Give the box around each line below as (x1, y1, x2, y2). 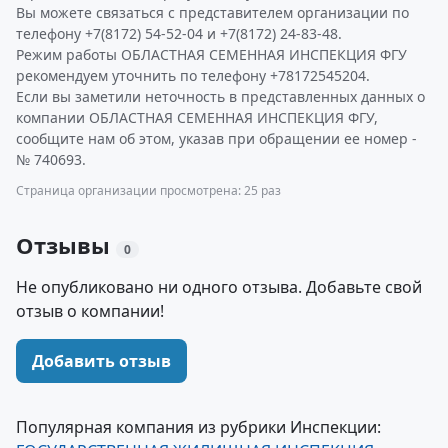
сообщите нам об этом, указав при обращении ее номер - (16, 129, 417, 148)
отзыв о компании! (16, 300, 164, 322)
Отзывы (16, 230, 116, 260)
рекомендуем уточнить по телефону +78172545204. (16, 66, 370, 85)
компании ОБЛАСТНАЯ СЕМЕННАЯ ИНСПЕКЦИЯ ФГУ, (16, 108, 378, 127)
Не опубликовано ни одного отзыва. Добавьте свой (16, 276, 422, 298)
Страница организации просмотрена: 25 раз (16, 182, 281, 199)
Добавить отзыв (32, 350, 171, 372)
